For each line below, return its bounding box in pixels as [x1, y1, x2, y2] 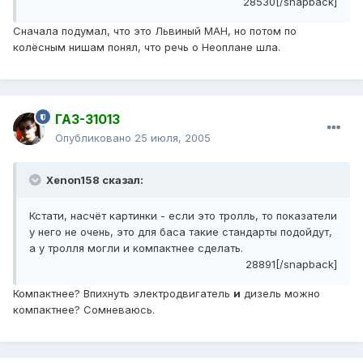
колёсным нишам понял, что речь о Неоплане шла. [13, 41, 280, 54]
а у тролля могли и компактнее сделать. [29, 241, 243, 255]
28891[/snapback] [246, 258, 337, 271]
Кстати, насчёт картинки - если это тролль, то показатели [29, 209, 337, 223]
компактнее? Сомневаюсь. [13, 303, 155, 317]
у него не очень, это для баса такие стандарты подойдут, [29, 225, 332, 239]
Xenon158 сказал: [44, 173, 143, 187]
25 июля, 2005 [135, 131, 211, 145]
